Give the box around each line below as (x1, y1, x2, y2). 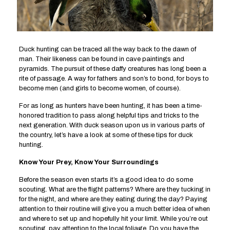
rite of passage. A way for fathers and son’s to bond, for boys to (18, 75, 209, 83)
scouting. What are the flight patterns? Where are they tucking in (18, 186, 210, 194)
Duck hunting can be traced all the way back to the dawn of (18, 46, 196, 53)
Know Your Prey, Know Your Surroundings (18, 159, 159, 166)
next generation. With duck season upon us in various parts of (18, 122, 204, 129)
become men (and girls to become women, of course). (18, 85, 181, 92)
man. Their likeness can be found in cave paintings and (18, 55, 184, 63)
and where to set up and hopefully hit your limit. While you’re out (18, 215, 208, 223)
